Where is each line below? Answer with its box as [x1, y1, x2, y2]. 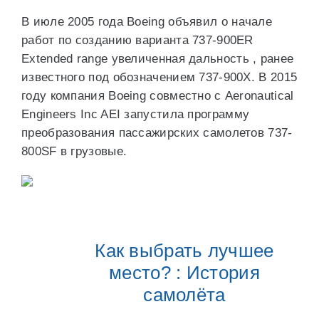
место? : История [109, 262, 260, 283]
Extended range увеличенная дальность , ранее [21, 52, 294, 66]
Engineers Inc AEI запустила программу [21, 108, 250, 121]
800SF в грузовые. [21, 145, 127, 158]
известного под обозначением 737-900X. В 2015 [21, 70, 298, 84]
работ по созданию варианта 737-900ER [21, 33, 253, 47]
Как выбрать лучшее [95, 240, 274, 261]
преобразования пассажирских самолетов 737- [21, 126, 293, 140]
